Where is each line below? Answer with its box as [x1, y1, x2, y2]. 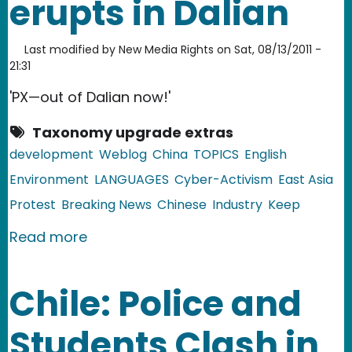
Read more [9, 226, 87, 247]
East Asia [278, 170, 333, 189]
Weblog [99, 145, 147, 163]
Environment [9, 170, 89, 189]
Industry [212, 195, 262, 214]
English [244, 145, 287, 163]
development [9, 145, 93, 163]
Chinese [157, 195, 207, 214]
